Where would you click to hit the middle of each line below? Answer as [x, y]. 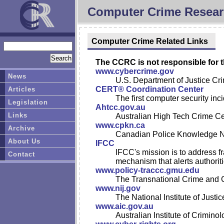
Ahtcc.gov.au [120, 107]
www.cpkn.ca [120, 125]
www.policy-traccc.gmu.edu [147, 170]
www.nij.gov [118, 188]
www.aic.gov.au [124, 206]
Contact [22, 154]
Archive [22, 128]
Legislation [28, 102]
